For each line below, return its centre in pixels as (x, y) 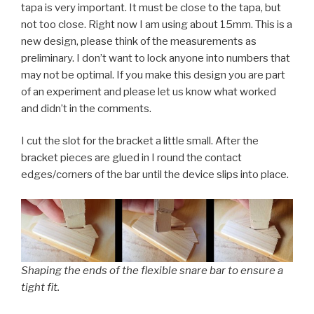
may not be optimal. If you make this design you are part (153, 75)
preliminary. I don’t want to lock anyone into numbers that (156, 58)
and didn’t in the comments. (86, 108)
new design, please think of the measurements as (139, 41)
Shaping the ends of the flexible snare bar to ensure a (152, 270)
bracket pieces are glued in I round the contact (131, 158)
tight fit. (40, 287)
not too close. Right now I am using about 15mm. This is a (157, 24)
